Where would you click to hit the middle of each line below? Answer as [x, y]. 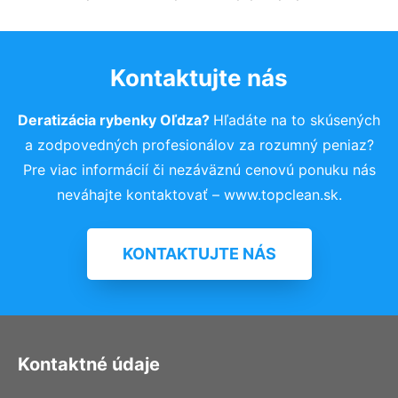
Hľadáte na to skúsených [297, 119]
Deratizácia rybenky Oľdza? [115, 119]
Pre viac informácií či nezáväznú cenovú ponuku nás [199, 169]
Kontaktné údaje [89, 364]
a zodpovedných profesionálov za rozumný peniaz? [199, 144]
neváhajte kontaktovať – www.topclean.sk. [199, 194]
